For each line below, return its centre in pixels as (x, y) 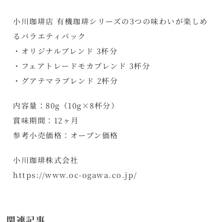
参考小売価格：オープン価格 (66, 135)
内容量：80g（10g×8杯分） (66, 106)
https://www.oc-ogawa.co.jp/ (75, 175)
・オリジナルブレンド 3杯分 (65, 51)
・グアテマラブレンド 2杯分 (66, 81)
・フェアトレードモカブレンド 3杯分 (82, 66)
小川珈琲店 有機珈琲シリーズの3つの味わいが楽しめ (111, 21)
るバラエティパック (50, 36)
